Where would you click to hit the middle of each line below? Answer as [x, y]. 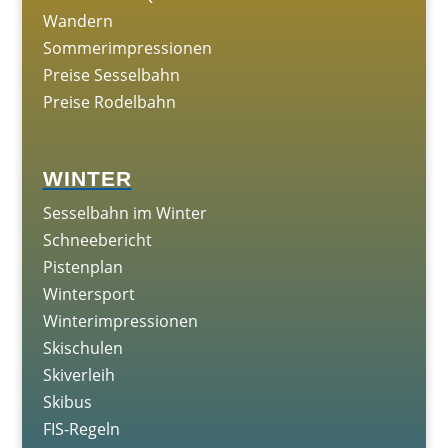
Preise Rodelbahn [109, 102]
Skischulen [82, 348]
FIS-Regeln [81, 429]
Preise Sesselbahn [111, 75]
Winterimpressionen [120, 321]
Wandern [77, 21]
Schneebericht [97, 240]
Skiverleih [78, 375]
